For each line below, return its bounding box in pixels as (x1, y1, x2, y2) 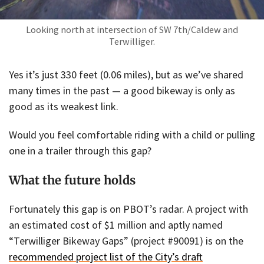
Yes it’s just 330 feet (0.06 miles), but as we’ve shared (9, 67, 243, 81)
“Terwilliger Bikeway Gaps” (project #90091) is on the (9, 233, 243, 247)
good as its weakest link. (9, 99, 118, 113)
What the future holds (9, 172, 136, 187)
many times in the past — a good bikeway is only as (9, 83, 235, 97)
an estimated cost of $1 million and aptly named (9, 217, 223, 232)
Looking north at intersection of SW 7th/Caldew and (26, 23, 238, 35)
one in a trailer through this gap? (9, 144, 151, 158)
